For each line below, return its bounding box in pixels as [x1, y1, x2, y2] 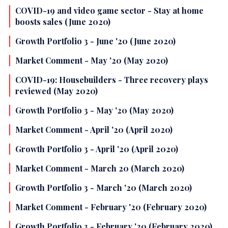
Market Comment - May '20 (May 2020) [15, 55, 168, 66]
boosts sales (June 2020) [15, 16, 110, 27]
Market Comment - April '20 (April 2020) [15, 124, 173, 135]
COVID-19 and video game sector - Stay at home [15, 5, 204, 16]
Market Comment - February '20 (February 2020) [15, 202, 207, 213]
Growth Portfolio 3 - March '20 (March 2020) [15, 182, 192, 193]
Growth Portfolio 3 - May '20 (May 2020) [15, 105, 174, 116]
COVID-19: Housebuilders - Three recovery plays [15, 74, 208, 85]
